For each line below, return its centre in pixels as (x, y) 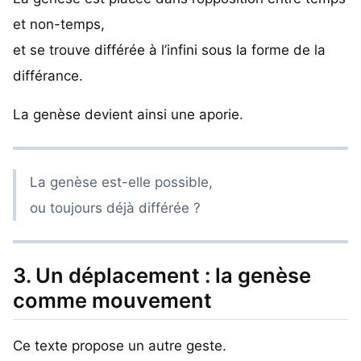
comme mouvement (112, 301)
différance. (48, 75)
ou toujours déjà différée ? (116, 207)
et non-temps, (59, 24)
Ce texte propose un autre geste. (120, 345)
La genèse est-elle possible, (122, 182)
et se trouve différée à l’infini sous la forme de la (169, 50)
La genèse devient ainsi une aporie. (128, 114)
